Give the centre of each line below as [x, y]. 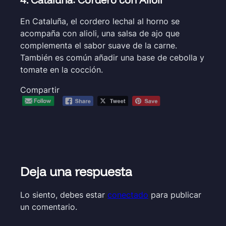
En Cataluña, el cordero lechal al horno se [100, 21]
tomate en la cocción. [62, 69]
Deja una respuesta [76, 172]
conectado [128, 195]
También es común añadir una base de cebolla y [112, 57]
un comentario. [49, 207]
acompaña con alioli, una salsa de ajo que [100, 33]
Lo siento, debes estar [64, 195]
